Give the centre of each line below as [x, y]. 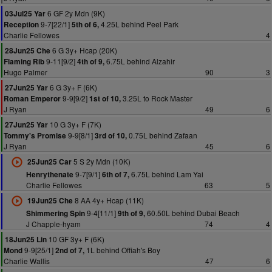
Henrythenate [49, 175]
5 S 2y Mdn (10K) [101, 161]
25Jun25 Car [49, 162]
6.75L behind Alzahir [140, 61]
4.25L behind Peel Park [139, 24]
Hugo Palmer [25, 72]
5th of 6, [85, 25]
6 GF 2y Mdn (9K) [75, 13]
